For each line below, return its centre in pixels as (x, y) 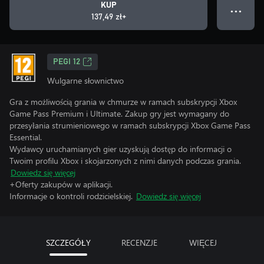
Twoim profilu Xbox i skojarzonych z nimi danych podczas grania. (125, 161)
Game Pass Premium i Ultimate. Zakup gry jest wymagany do (119, 113)
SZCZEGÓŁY (68, 242)
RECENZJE (139, 242)
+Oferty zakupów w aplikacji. (61, 184)
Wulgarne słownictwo (85, 80)
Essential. (26, 137)
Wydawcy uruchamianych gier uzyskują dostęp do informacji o (121, 149)
